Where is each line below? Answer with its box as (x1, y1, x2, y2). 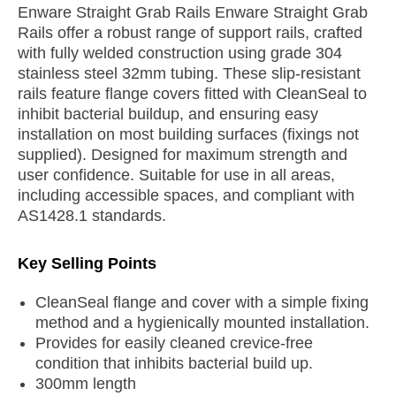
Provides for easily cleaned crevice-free (35, 334, 313, 353)
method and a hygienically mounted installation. (35, 314, 369, 332)
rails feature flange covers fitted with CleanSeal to (18, 85, 367, 103)
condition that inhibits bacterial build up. (35, 354, 313, 373)
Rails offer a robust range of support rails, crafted (18, 24, 362, 42)
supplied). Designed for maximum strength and (18, 146, 347, 164)
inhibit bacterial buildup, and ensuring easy (18, 105, 318, 124)
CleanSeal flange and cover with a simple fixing (35, 293, 369, 312)
